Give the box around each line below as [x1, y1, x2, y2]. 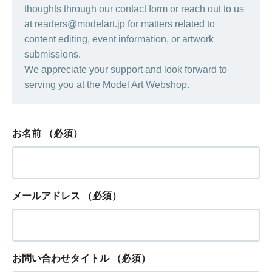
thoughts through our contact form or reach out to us [24, 4, 244, 14]
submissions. [24, 49, 81, 59]
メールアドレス [12, 191, 80, 201]
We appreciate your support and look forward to [24, 64, 227, 75]
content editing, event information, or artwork [24, 34, 214, 44]
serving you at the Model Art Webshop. [24, 80, 189, 90]
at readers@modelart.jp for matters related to [24, 19, 215, 29]
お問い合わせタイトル [12, 253, 109, 263]
